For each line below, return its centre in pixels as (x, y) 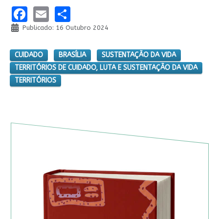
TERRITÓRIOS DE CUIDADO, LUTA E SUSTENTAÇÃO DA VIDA (106, 68)
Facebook (61, 13)
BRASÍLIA (72, 55)
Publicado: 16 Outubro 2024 (65, 28)
